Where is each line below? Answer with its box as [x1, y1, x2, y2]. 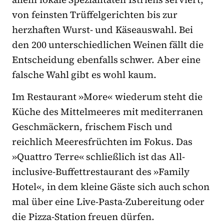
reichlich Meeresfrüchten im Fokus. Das [12, 135, 193, 148]
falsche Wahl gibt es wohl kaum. [12, 68, 157, 81]
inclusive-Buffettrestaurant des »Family [12, 165, 190, 178]
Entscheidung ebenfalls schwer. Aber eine [12, 53, 201, 66]
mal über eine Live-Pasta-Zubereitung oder [12, 195, 205, 208]
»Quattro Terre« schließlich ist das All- [12, 150, 185, 163]
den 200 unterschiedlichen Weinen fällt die [12, 38, 204, 51]
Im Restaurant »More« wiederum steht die [12, 90, 203, 103]
